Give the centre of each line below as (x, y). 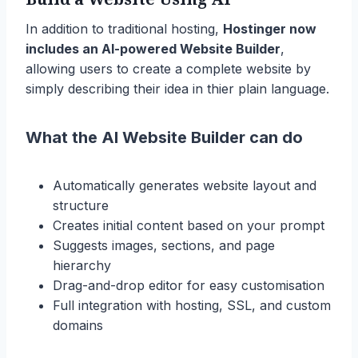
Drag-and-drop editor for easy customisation (189, 285)
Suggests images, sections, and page (164, 245)
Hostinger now (270, 28)
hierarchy (82, 265)
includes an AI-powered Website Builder (153, 48)
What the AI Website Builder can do (164, 137)
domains (78, 325)
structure (81, 205)
